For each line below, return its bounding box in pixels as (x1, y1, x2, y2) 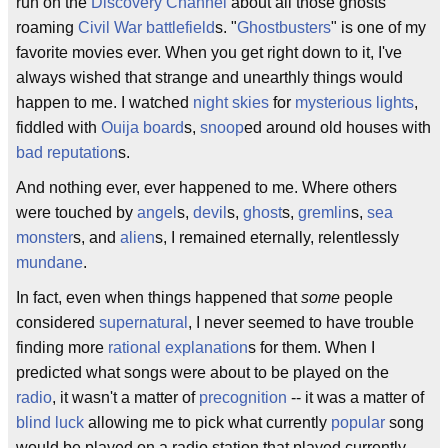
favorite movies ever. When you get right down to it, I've (16, 44, 402, 61)
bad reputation (16, 144, 118, 161)
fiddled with (16, 119, 101, 136)
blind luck (16, 414, 84, 431)
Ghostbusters (237, 19, 331, 36)
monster (16, 229, 73, 246)
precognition (199, 389, 287, 406)
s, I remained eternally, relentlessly (155, 229, 399, 246)
